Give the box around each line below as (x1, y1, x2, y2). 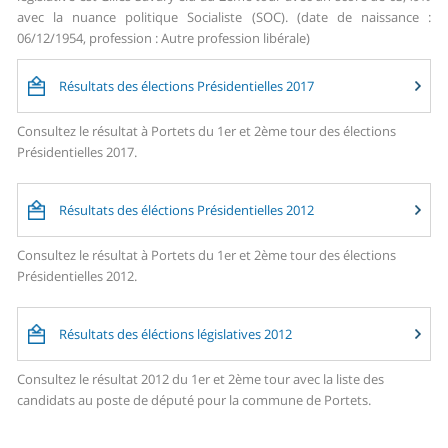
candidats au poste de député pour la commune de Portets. (17, 391, 372, 410)
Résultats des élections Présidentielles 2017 (59, 77, 315, 96)
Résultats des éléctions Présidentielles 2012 (59, 201, 315, 220)
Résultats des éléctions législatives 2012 (59, 325, 293, 344)
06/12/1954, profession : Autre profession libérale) (17, 29, 311, 48)
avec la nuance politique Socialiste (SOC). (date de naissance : (17, 8, 431, 27)
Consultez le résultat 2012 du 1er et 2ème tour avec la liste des (17, 370, 385, 389)
